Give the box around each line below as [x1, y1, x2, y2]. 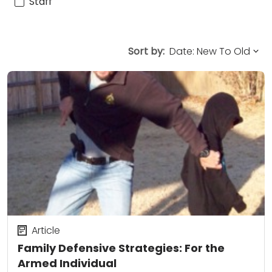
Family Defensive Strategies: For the [18, 240, 225, 256]
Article [31, 223, 60, 237]
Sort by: [128, 44, 165, 58]
